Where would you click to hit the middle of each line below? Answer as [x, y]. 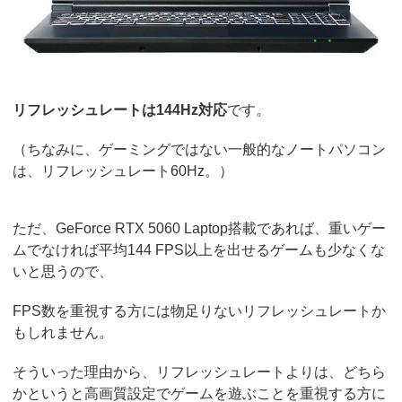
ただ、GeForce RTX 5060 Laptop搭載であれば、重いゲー [200, 229]
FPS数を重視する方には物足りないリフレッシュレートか [200, 311]
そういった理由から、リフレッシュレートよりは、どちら [200, 372]
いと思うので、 [63, 272]
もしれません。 [63, 333]
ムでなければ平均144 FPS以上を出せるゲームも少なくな [199, 250]
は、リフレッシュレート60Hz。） [123, 171]
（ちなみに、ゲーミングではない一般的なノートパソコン [200, 150]
